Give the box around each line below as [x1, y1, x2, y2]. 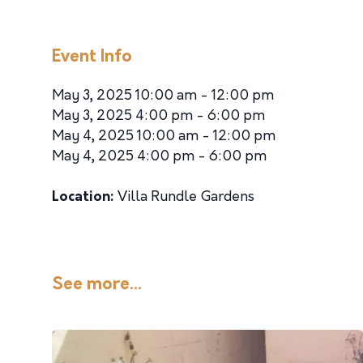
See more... [52, 276, 142, 293]
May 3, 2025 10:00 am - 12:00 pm [52, 89, 274, 103]
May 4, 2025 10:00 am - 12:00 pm [52, 130, 275, 143]
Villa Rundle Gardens [114, 190, 254, 204]
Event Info [52, 49, 132, 66]
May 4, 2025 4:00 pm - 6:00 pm [52, 150, 267, 164]
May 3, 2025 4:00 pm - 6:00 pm [52, 109, 265, 123]
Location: [52, 190, 114, 204]
